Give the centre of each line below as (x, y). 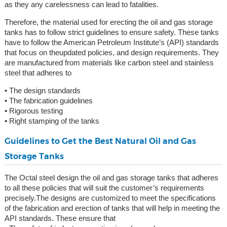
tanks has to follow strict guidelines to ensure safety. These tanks (111, 32)
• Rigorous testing (33, 111)
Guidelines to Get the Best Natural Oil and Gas (100, 141)
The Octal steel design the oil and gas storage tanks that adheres (111, 178)
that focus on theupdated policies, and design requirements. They (111, 53)
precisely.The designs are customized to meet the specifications (110, 198)
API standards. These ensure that (60, 218)
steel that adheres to (38, 73)
